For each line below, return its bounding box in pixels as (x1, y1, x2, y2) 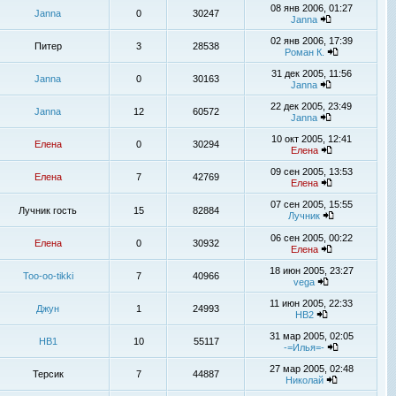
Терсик (32, 369, 64, 379)
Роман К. (284, 47, 324, 57)
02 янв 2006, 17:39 (270, 35, 353, 46)
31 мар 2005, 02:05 (269, 331, 354, 341)
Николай (285, 375, 324, 385)
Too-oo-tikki (22, 270, 73, 281)
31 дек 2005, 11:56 (270, 68, 352, 79)
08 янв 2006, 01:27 (270, 3, 353, 13)
